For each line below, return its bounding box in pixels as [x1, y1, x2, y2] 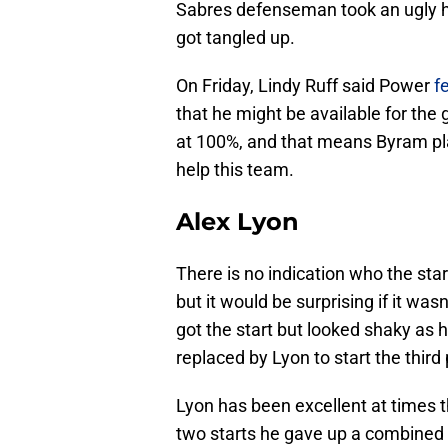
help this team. [176, 159, 294, 181]
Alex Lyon [176, 207, 299, 237]
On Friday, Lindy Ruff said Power [176, 75, 434, 97]
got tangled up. [176, 27, 295, 49]
